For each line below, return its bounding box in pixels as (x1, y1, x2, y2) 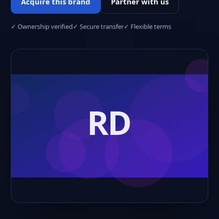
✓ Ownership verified (11, 22, 73, 31)
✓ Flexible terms (124, 22, 171, 31)
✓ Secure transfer (73, 22, 124, 31)
